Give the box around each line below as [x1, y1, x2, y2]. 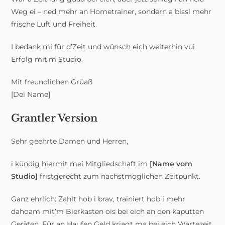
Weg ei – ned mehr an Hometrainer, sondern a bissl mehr [11, 7, 212, 16]
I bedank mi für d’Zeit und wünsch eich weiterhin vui [11, 42, 195, 51]
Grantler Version [11, 112, 98, 124]
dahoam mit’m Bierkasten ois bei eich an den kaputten [11, 207, 204, 216]
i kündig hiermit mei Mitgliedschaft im [11, 159, 150, 168]
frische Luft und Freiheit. [11, 20, 97, 29]
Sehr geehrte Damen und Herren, [11, 137, 129, 146]
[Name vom [150, 159, 193, 168]
